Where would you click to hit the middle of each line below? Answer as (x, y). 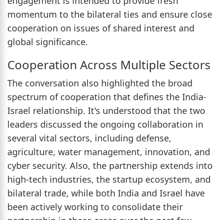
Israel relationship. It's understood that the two (106, 110)
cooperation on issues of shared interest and (101, 28)
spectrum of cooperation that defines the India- (107, 96)
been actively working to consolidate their (95, 206)
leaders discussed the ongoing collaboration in (105, 124)
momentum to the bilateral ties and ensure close (110, 14)
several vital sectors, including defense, (89, 138)
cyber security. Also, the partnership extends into (110, 165)
